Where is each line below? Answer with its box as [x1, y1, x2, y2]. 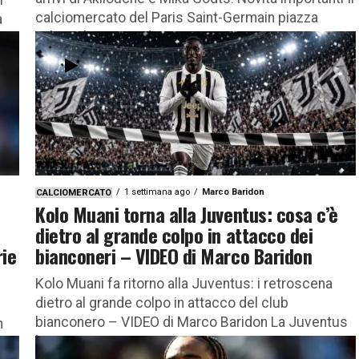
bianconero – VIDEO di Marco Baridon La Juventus [35, 313, 348, 330]
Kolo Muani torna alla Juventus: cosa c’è [35, 199, 338, 228]
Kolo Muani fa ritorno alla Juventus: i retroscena [35, 275, 333, 292]
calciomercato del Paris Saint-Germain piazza [35, 9, 318, 26]
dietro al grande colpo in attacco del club [35, 294, 288, 311]
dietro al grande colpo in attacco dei [35, 220, 313, 249]
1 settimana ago [124, 186, 190, 197]
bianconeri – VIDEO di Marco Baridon [35, 240, 313, 270]
